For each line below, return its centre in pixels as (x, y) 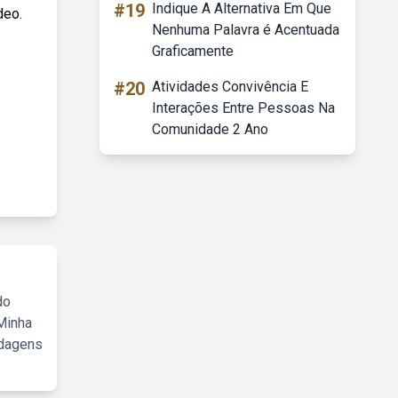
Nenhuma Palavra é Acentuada (246, 30)
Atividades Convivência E (230, 87)
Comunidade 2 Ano (210, 129)
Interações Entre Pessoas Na (243, 108)
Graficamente (193, 51)
